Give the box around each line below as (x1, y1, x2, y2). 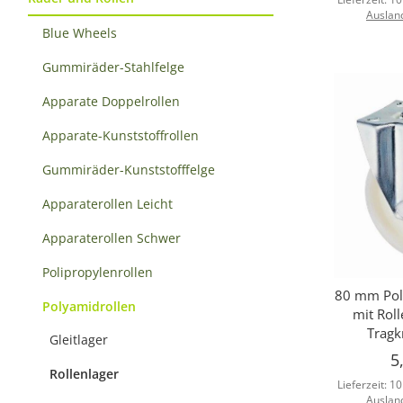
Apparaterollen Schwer (42, 228, 181, 246)
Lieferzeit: (337, 376, 390, 392)
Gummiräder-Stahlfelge (42, 58, 184, 76)
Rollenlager (49, 364, 119, 382)
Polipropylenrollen (42, 263, 153, 281)
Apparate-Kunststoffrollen (42, 126, 199, 144)
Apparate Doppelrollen (42, 92, 180, 110)
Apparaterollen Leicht (42, 194, 173, 212)
